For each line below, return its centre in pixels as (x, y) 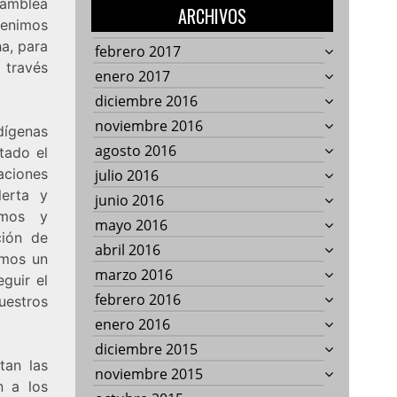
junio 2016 (130, 200)
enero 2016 (133, 324)
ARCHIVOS (213, 16)
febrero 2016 (138, 299)
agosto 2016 (136, 150)
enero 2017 (133, 76)
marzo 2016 (134, 274)
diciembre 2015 (147, 349)
